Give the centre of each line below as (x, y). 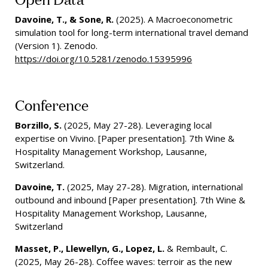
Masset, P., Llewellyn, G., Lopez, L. (90, 249)
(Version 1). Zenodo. (56, 46)
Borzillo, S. (38, 125)
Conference (52, 105)
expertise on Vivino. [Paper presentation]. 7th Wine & (125, 138)
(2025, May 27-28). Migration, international (154, 187)
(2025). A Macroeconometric (173, 19)
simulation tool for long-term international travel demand (132, 33)
